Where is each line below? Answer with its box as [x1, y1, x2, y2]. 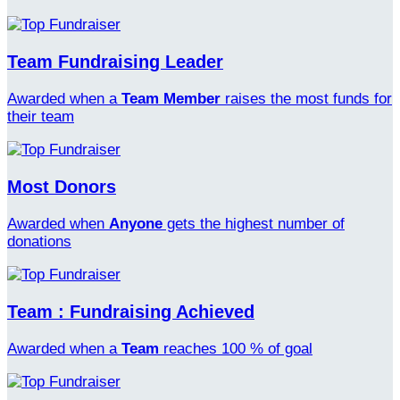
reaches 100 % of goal [159, 339, 312, 357]
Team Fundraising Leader [7, 52, 223, 72]
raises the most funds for [221, 90, 392, 108]
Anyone [109, 214, 162, 232]
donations [7, 232, 71, 250]
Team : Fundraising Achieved [7, 301, 254, 321]
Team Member [121, 90, 221, 108]
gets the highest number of [162, 214, 345, 232]
